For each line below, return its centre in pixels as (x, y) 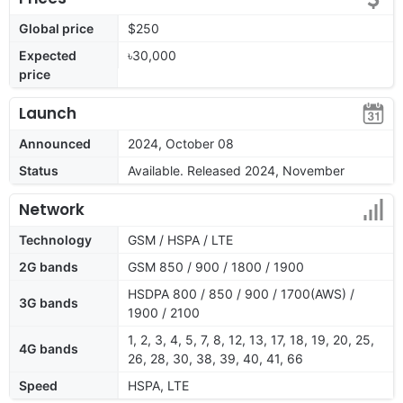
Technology (55, 239)
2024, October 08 (181, 143)
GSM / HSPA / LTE (180, 239)
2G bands (49, 266)
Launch (48, 113)
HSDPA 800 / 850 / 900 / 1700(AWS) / (241, 293)
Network (52, 209)
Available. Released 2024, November (236, 170)
